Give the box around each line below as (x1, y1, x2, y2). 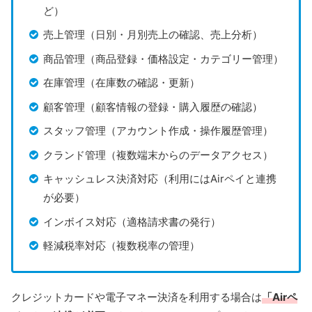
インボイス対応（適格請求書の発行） (42, 214, 221, 228)
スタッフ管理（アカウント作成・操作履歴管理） (42, 124, 273, 138)
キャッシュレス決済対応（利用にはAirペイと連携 (42, 172, 276, 186)
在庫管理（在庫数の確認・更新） (42, 76, 200, 90)
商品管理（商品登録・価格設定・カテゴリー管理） (42, 52, 283, 65)
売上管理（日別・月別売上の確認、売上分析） (42, 28, 263, 42)
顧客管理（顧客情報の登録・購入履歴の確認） (42, 100, 263, 114)
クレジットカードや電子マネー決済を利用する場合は (11, 290, 262, 304)
